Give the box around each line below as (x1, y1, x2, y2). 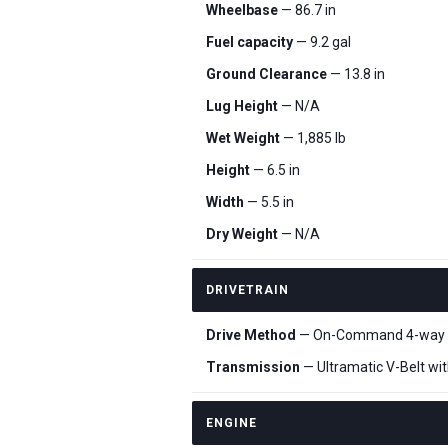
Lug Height (206, 98, 278, 114)
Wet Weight (206, 130, 280, 146)
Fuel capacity (206, 34, 293, 50)
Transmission (206, 359, 300, 375)
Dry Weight (206, 226, 278, 242)
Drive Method (206, 327, 296, 343)
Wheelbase (206, 2, 278, 18)
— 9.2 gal (293, 34, 351, 50)
